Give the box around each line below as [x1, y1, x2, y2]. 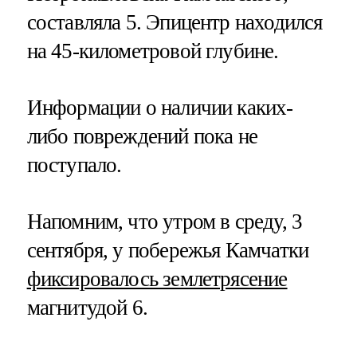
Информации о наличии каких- [26, 96, 293, 120]
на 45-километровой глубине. [26, 38, 279, 63]
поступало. [26, 153, 122, 178]
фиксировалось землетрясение [26, 267, 288, 292]
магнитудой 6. [26, 296, 147, 320]
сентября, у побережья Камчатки [26, 238, 309, 263]
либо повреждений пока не [26, 124, 258, 149]
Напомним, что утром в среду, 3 [26, 210, 303, 234]
